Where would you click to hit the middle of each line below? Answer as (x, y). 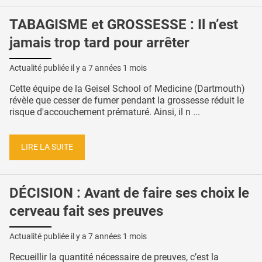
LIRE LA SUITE (47, 147)
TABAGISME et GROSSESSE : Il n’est (124, 24)
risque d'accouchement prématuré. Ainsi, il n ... (105, 112)
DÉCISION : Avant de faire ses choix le (129, 193)
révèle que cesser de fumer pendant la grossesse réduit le (127, 100)
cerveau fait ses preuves (86, 211)
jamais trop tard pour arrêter (99, 42)
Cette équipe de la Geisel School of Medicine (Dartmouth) (127, 88)
